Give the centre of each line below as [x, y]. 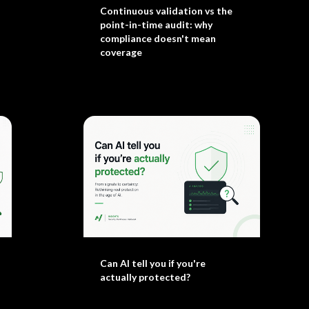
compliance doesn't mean [158, 38]
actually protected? [145, 277]
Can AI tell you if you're [152, 263]
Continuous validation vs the [166, 11]
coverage [121, 52]
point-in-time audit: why [156, 24]
